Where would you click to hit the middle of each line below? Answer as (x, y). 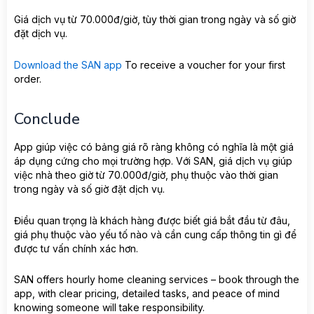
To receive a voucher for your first (204, 64)
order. (28, 78)
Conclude (47, 119)
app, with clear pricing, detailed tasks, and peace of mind (147, 294)
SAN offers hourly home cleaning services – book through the (157, 280)
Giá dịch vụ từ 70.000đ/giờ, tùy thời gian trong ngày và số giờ (155, 20)
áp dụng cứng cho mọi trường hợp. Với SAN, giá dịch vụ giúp (153, 161)
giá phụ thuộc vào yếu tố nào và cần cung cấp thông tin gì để (155, 234)
